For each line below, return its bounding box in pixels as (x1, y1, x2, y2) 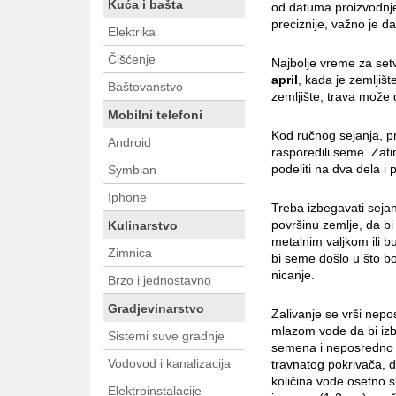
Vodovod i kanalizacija (108, 356, 231, 371)
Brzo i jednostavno (108, 273, 211, 288)
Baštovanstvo (108, 80, 183, 95)
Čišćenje (108, 52, 156, 67)
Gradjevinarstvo (108, 301, 204, 316)
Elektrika (108, 25, 156, 40)
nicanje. (271, 268, 315, 283)
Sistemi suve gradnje (108, 329, 225, 344)
